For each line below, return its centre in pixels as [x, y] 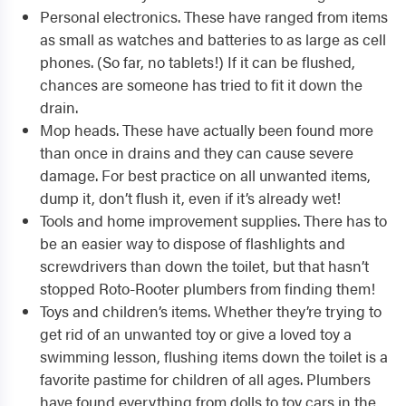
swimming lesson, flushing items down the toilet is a [214, 356]
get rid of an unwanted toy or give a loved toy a [196, 333]
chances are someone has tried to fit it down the [201, 84]
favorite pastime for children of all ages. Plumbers [205, 379]
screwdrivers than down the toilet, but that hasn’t [204, 266]
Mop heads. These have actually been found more [207, 130]
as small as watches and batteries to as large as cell [213, 39]
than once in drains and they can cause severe [197, 152]
